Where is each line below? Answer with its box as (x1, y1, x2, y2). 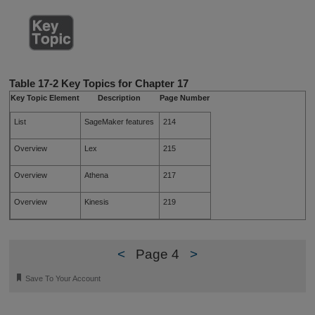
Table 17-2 (8, 77, 58, 90)
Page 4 (136, 246, 179, 262)
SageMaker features (84, 117, 155, 127)
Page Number (159, 94, 210, 103)
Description (98, 94, 141, 103)
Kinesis (84, 198, 110, 207)
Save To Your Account (25, 274, 101, 283)
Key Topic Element (10, 94, 79, 103)
